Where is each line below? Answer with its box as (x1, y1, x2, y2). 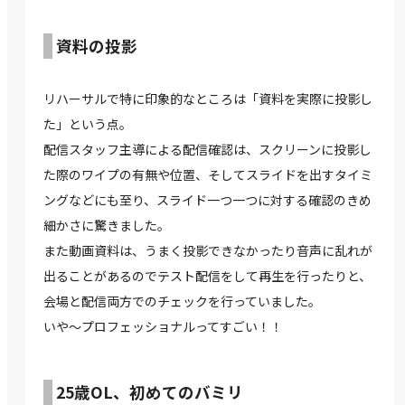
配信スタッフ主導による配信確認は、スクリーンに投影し (43, 140, 372, 159)
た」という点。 (43, 115, 132, 134)
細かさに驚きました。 (43, 216, 170, 235)
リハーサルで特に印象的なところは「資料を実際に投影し (43, 89, 372, 108)
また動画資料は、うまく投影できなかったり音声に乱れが (43, 241, 372, 260)
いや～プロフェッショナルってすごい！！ (43, 317, 283, 336)
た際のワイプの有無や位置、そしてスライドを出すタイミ (43, 165, 372, 184)
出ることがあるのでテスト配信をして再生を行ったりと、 (43, 267, 372, 286)
